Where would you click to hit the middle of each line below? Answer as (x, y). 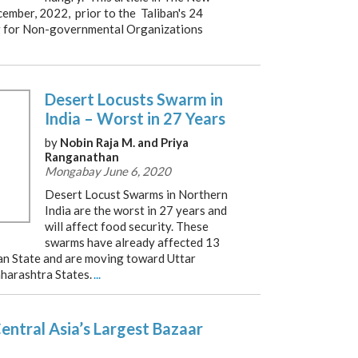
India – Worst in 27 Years (135, 118)
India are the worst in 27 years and (136, 210)
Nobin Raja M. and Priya (124, 142)
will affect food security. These (127, 226)
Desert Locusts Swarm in (134, 99)
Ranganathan (82, 157)
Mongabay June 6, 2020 (108, 171)
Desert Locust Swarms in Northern (136, 194)
